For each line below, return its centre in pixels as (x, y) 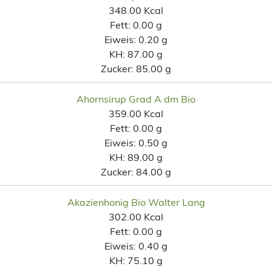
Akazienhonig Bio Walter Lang (136, 202)
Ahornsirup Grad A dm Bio (136, 99)
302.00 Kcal (136, 216)
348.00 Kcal (136, 10)
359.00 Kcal (136, 113)
